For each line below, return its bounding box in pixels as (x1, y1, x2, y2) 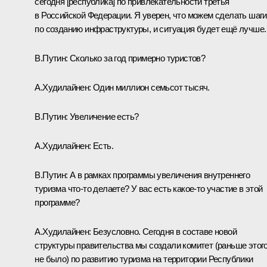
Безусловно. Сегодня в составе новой (93, 226, 237, 237)
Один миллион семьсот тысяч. (93, 82, 210, 92)
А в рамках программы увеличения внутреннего (70, 169, 250, 180)
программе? (35, 197, 80, 207)
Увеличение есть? (67, 111, 139, 122)
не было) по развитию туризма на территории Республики (35, 253, 253, 264)
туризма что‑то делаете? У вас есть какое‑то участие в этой (35, 183, 263, 194)
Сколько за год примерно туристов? (70, 52, 206, 63)
